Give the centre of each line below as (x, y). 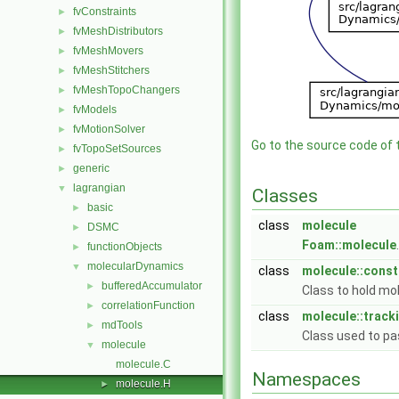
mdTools (122, 325)
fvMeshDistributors (118, 31)
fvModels (95, 110)
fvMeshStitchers (111, 70)
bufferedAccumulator (152, 286)
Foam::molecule (349, 245)
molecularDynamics (135, 266)
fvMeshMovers (108, 51)
